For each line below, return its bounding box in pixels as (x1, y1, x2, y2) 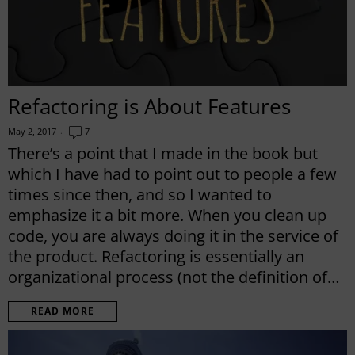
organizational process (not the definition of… (8, 266, 340, 288)
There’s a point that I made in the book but (8, 143, 318, 165)
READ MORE (31, 304, 94, 319)
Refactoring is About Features (8, 92, 291, 121)
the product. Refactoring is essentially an (8, 246, 304, 268)
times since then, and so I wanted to (8, 184, 272, 206)
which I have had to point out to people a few (8, 163, 337, 185)
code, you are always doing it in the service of (8, 225, 338, 247)
